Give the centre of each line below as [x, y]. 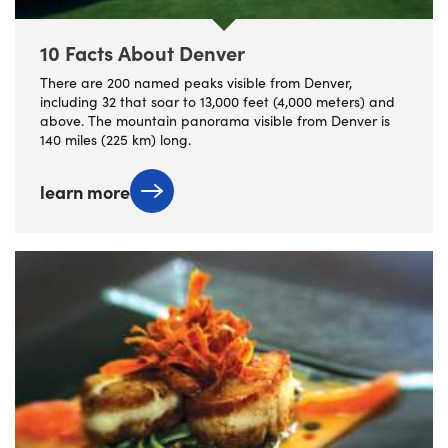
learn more [85, 191]
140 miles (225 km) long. [115, 140]
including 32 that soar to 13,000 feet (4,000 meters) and [217, 102]
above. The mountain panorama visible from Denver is [215, 121]
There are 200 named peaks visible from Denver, [196, 83]
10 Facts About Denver [142, 53]
